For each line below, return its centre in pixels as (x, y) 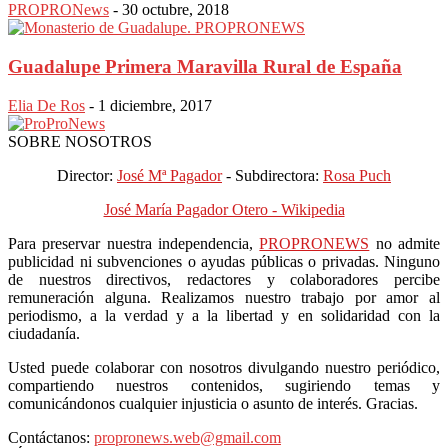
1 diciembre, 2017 (155, 105)
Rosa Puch (357, 175)
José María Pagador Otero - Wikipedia (224, 209)
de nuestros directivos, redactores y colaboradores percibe (224, 279)
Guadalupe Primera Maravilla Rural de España (205, 67)
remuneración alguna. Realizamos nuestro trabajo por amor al (224, 297)
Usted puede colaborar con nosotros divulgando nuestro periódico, (224, 367)
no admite (405, 243)
